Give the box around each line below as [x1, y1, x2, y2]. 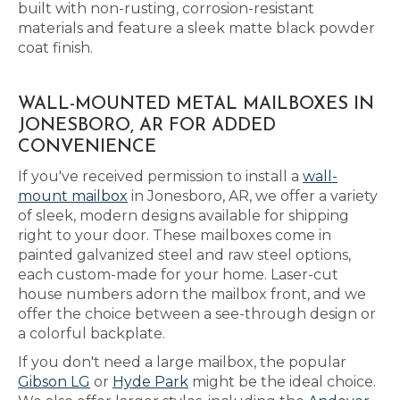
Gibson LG [18, 373, 90, 390]
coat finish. [18, 39, 93, 56]
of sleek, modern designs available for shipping [18, 207, 349, 224]
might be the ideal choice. [188, 373, 376, 390]
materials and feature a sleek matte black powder [18, 20, 375, 37]
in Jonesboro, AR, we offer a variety [128, 187, 378, 204]
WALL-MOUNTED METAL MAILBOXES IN [18, 96, 374, 113]
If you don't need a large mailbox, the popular [18, 354, 346, 371]
